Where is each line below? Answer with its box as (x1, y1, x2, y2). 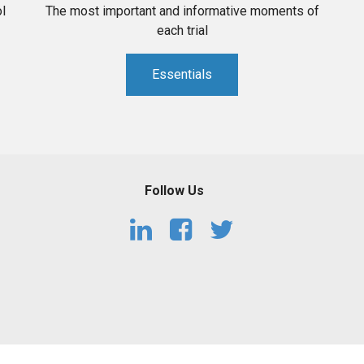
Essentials (152, 67, 212, 83)
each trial (156, 23, 208, 39)
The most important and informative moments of (45, 3, 319, 19)
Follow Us (144, 183, 204, 199)
